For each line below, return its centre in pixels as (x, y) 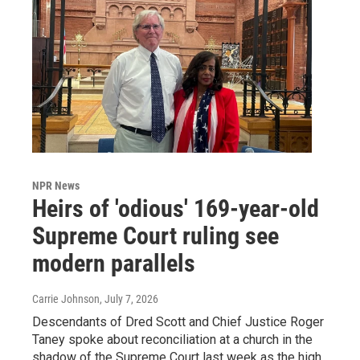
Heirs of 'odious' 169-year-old (176, 208)
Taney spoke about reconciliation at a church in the (172, 339)
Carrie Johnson (66, 299)
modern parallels (114, 263)
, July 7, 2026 (129, 299)
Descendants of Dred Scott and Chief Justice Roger (178, 321)
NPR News (56, 185)
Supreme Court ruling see (155, 235)
